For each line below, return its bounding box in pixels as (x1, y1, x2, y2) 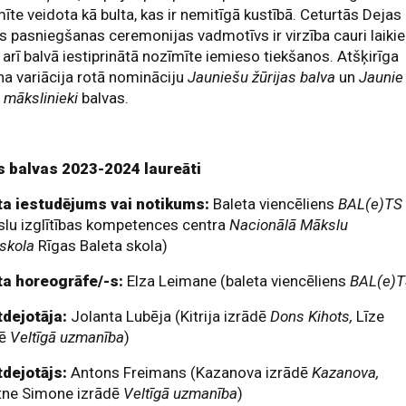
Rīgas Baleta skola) (34, 237, 169, 255)
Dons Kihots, (266, 307, 353, 325)
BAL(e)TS (338, 195, 403, 213)
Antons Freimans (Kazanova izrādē (71, 363, 313, 382)
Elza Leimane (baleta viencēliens (127, 272, 351, 290)
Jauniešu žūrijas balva (188, 68, 336, 86)
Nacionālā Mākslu (229, 216, 349, 234)
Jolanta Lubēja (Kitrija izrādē (71, 307, 267, 325)
